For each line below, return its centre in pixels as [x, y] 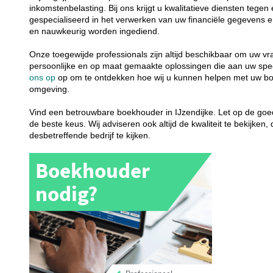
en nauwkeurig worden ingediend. [95, 31]
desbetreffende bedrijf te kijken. [91, 135]
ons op [44, 77]
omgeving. [50, 89]
